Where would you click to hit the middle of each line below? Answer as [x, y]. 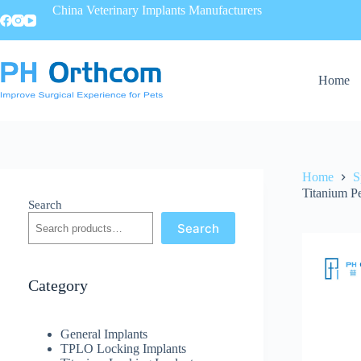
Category [58, 285]
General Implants [104, 334]
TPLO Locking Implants [123, 349]
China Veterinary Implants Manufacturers [159, 10]
